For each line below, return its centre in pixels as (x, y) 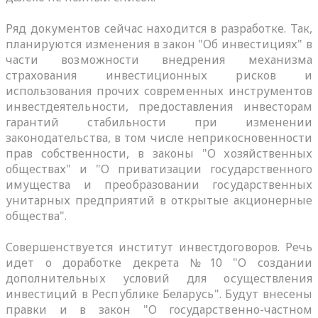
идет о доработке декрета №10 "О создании (159, 262)
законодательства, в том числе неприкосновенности (159, 137)
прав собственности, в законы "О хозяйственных (159, 153)
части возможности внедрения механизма (159, 59)
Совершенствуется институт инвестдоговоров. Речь (159, 247)
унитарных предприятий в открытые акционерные (159, 200)
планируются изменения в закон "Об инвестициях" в (159, 44)
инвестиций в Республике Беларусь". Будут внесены (159, 294)
